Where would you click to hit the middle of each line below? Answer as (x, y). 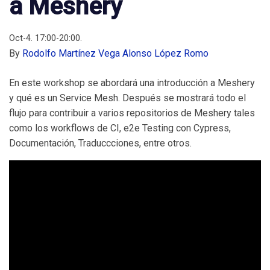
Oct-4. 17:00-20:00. (46, 38)
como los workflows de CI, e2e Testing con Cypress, (120, 128)
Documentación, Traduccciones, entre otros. (100, 143)
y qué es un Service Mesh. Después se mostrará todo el (127, 98)
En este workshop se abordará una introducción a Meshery (132, 83)
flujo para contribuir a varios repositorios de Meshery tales (132, 113)
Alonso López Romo (165, 53)
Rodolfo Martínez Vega (71, 53)
